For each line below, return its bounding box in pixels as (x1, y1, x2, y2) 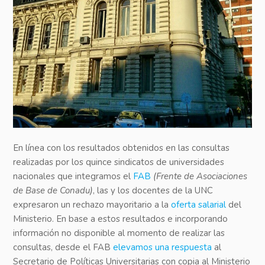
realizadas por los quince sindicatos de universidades (13, 156, 225, 169)
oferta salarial (171, 199, 227, 211)
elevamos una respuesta (113, 241, 212, 254)
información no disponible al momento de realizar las (13, 227, 225, 240)
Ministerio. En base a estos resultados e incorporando (13, 213, 228, 225)
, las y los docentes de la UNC (93, 185, 214, 197)
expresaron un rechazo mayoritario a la (13, 199, 172, 211)
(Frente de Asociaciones (153, 170, 248, 183)
